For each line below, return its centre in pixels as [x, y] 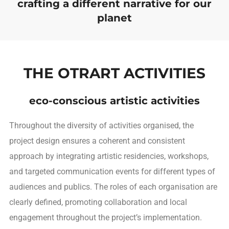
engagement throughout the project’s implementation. [105, 217]
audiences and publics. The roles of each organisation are [113, 187]
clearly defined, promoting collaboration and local [98, 202]
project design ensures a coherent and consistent [97, 141]
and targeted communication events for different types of [112, 171]
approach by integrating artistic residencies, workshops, [109, 156]
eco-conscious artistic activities [114, 100]
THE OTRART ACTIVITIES [114, 73]
